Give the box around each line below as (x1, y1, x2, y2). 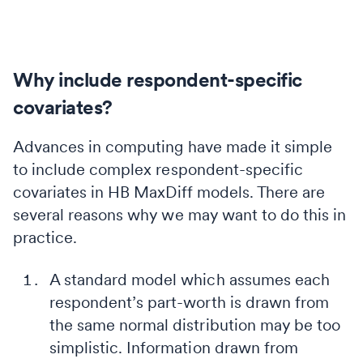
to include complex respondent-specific (13, 159, 303, 179)
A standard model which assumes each (49, 269, 330, 289)
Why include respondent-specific (13, 67, 302, 92)
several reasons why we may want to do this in (13, 204, 347, 224)
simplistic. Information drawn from (49, 337, 298, 357)
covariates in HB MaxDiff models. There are (13, 181, 326, 202)
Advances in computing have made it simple (13, 136, 332, 156)
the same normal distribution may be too (49, 314, 340, 335)
